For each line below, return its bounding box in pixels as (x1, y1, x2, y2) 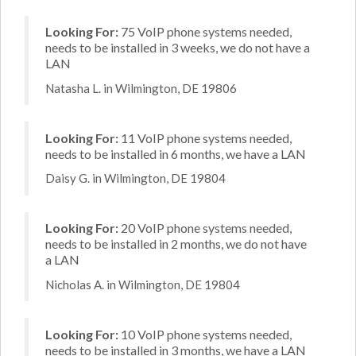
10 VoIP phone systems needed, (118, 326, 292, 342)
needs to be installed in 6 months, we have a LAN (45, 145, 306, 161)
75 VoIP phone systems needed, (118, 24, 292, 39)
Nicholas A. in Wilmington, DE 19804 (45, 277, 240, 292)
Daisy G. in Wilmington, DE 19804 (45, 171, 226, 185)
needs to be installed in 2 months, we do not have (45, 236, 307, 251)
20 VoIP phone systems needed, (118, 220, 292, 235)
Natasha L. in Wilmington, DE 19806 (45, 80, 237, 95)
